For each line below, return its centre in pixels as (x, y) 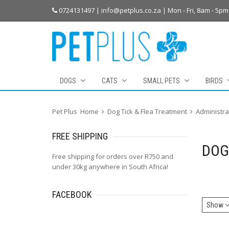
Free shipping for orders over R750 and (113, 157)
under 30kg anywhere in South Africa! (110, 167)
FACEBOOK (72, 195)
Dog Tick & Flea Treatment (147, 112)
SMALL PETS (162, 81)
